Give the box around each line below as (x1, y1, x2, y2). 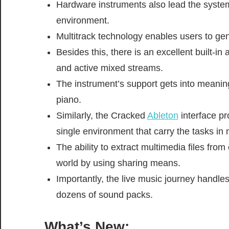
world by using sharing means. (56, 157, 180, 168)
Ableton (147, 110, 178, 121)
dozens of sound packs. (56, 189, 153, 200)
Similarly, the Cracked (56, 110, 147, 121)
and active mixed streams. (56, 62, 163, 73)
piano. (56, 94, 81, 105)
